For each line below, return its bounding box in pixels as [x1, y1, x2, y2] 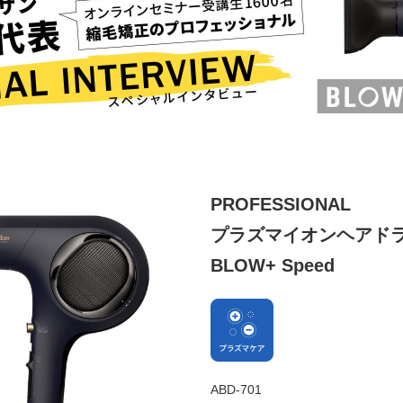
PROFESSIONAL [210, 194, 351, 215]
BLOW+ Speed [210, 255, 335, 276]
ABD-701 [210, 382, 262, 398]
